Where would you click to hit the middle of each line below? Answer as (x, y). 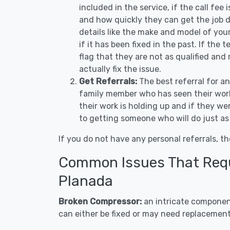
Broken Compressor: (101, 202)
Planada (86, 181)
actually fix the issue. (120, 69)
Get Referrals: (108, 81)
